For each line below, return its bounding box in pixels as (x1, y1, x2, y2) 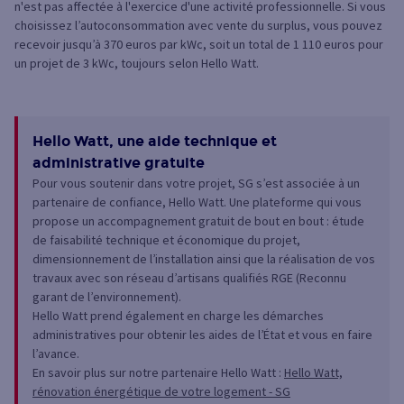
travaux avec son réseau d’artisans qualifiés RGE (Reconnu (32, 270, 346, 287)
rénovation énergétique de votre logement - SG (32, 383, 290, 400)
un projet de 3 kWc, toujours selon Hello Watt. (14, 55, 259, 72)
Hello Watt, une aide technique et (32, 133, 277, 151)
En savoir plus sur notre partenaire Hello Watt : (32, 364, 284, 381)
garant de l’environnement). (32, 289, 181, 306)
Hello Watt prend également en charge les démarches (32, 308, 324, 325)
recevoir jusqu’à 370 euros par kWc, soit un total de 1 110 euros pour (14, 36, 383, 53)
